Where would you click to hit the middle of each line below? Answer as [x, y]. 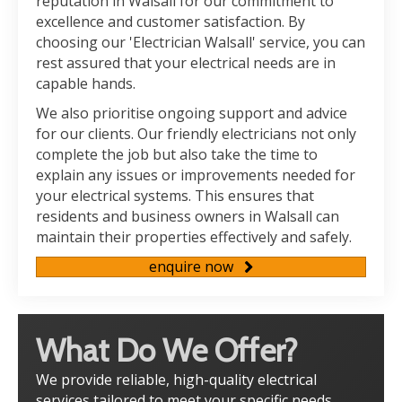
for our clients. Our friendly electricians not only [196, 134]
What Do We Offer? [167, 350]
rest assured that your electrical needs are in [186, 63]
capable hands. [86, 83]
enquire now [191, 267]
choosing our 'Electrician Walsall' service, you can [201, 42]
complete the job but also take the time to [177, 154]
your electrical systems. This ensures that [175, 196]
